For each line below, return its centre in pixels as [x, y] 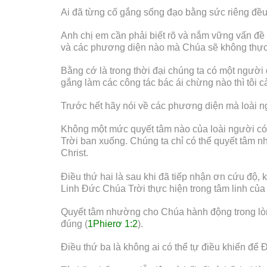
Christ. [74, 153]
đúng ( [74, 223]
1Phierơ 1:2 [113, 223]
